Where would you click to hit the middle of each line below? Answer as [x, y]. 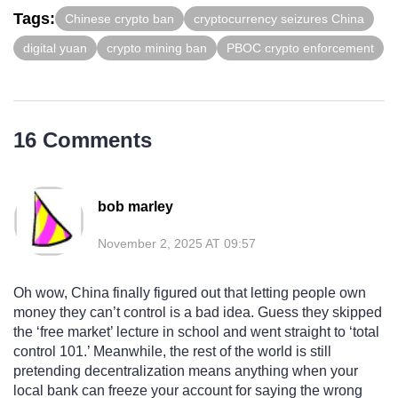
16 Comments [83, 140]
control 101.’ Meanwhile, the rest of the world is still [172, 352]
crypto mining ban [157, 48]
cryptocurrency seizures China [279, 19]
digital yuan [55, 48]
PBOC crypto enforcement [300, 48]
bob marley [135, 207]
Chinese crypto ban [119, 19]
